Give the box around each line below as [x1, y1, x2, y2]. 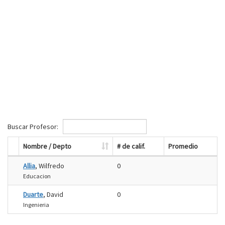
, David [43, 190, 63, 199]
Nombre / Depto [23, 142, 71, 151]
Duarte [23, 190, 43, 199]
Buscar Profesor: [8, 122, 60, 131]
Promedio [168, 142, 198, 151]
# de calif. [117, 142, 145, 151]
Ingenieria [23, 201, 49, 208]
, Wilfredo [35, 161, 64, 170]
